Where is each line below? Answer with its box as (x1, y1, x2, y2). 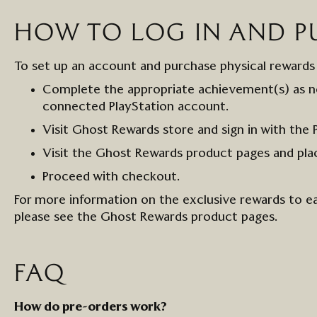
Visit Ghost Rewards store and (42, 124, 221, 137)
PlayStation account (109, 100, 226, 113)
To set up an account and (14, 60, 164, 73)
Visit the (42, 147, 96, 160)
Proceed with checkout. (42, 171, 184, 183)
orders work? (88, 301, 167, 313)
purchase (164, 60, 217, 73)
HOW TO (14, 21, 131, 45)
